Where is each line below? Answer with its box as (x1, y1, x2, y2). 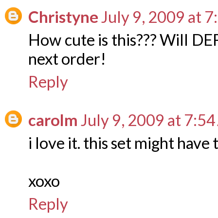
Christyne (28, 7, 98, 27)
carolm (28, 110, 78, 130)
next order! (28, 49, 106, 69)
